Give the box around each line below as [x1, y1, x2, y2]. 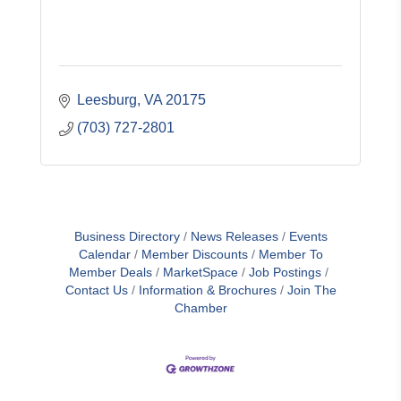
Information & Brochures [138, 284, 277, 297]
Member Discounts [141, 248, 248, 261]
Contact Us [64, 284, 128, 297]
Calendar [78, 248, 131, 261]
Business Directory [73, 230, 180, 243]
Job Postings [249, 266, 321, 279]
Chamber [174, 302, 227, 315]
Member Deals [69, 266, 152, 279]
